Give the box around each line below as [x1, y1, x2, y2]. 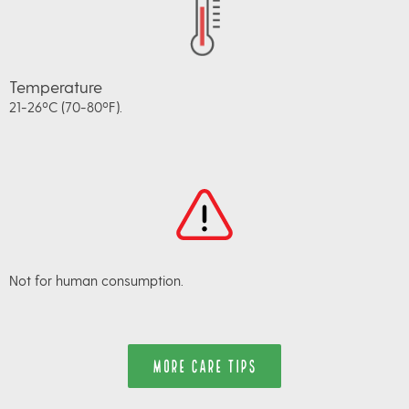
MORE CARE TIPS [152, 356, 257, 374]
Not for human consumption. [9, 272, 184, 289]
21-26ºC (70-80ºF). [9, 99, 122, 116]
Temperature [9, 77, 102, 97]
